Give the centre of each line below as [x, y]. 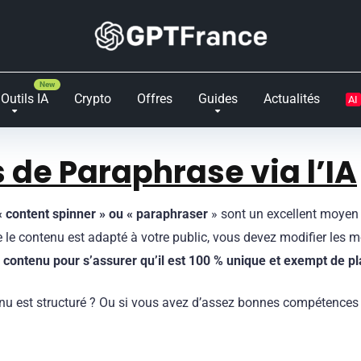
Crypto [92, 99]
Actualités [291, 99]
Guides [218, 99]
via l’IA [304, 172]
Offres [154, 99]
